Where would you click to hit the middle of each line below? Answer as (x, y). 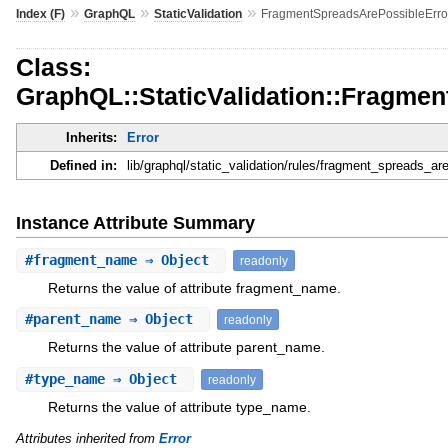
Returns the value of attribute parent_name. (186, 347)
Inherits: (91, 138)
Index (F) (40, 13)
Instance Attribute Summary (135, 222)
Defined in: (83, 166)
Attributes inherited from (87, 438)
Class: (53, 66)
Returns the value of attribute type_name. (179, 406)
